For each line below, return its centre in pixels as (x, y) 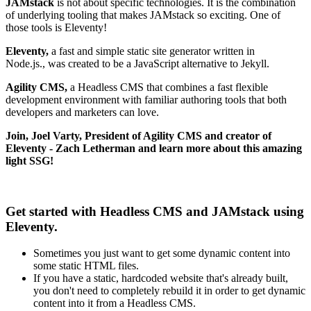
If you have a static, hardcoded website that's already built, (161, 278)
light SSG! (30, 160)
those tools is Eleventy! (56, 27)
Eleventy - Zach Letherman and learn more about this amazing (154, 148)
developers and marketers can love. (82, 112)
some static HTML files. (86, 266)
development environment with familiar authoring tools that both (146, 99)
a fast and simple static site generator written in (152, 51)
